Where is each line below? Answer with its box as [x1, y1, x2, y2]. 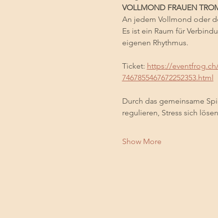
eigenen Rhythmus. [122, 38, 188, 47]
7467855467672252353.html [122, 73, 214, 82]
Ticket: [122, 61, 147, 71]
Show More [122, 137, 162, 146]
